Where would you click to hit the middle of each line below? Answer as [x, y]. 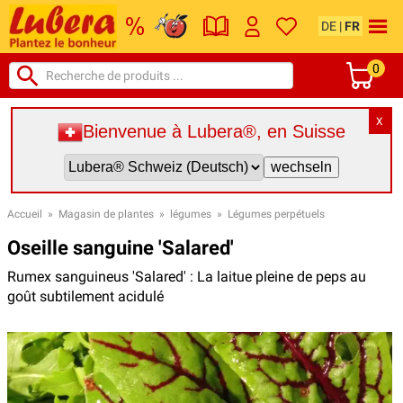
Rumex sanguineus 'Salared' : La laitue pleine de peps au [187, 276]
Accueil [25, 214]
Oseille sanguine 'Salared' [121, 247]
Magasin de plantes [106, 214]
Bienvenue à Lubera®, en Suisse [214, 132]
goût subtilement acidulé [85, 296]
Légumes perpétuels [276, 214]
